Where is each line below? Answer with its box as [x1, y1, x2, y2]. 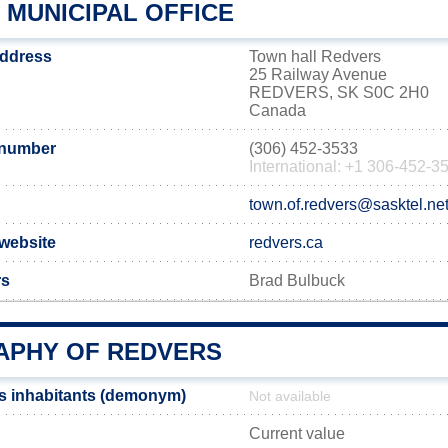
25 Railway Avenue [249, 66, 387, 83]
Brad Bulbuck [249, 272, 345, 289]
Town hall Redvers [249, 48, 381, 65]
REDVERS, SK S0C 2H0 [249, 84, 429, 101]
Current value [249, 425, 345, 442]
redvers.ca [249, 234, 323, 251]
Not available [249, 389, 331, 404]
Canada [249, 102, 306, 119]
